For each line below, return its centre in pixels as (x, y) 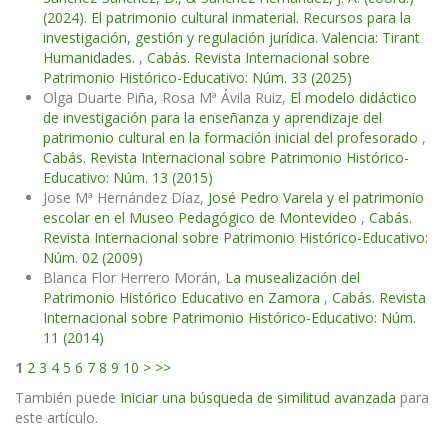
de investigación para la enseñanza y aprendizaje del (212, 118)
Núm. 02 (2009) (93, 258)
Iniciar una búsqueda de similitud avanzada (258, 398)
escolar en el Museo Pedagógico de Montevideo (202, 218)
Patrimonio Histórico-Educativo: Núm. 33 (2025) (197, 78)
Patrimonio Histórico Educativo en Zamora (183, 298)
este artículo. (56, 418)
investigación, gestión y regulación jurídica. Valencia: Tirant (231, 38)
